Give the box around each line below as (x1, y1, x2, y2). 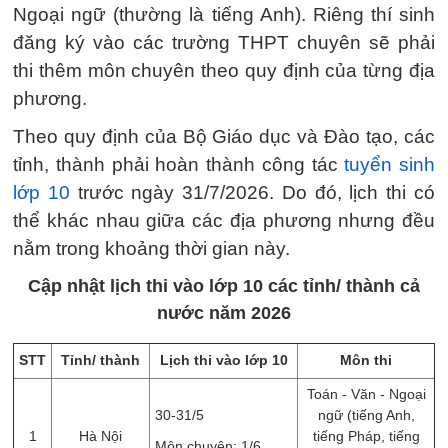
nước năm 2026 (157, 303, 291, 323)
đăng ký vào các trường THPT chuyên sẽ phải (13, 32, 435, 53)
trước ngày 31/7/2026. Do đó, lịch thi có (69, 182, 436, 203)
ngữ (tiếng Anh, (317, 407, 415, 423)
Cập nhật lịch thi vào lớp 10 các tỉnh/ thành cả (28, 276, 420, 296)
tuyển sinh (344, 154, 435, 175)
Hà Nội (79, 428, 122, 444)
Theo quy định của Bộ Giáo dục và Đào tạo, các (13, 126, 435, 147)
